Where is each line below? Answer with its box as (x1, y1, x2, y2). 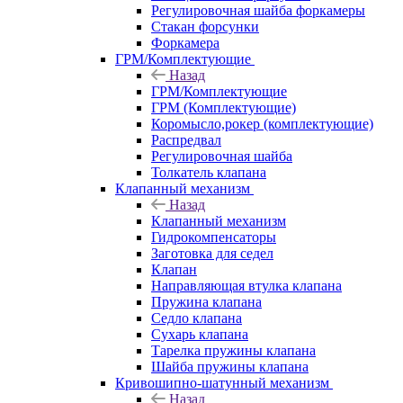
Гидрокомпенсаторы (151, 228, 276, 245)
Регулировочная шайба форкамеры (151, 2, 365, 18)
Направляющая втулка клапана (151, 277, 342, 293)
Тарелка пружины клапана (151, 342, 316, 358)
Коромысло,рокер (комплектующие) (151, 115, 373, 131)
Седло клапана (151, 309, 242, 326)
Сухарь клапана (151, 326, 248, 342)
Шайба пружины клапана (151, 358, 309, 374)
